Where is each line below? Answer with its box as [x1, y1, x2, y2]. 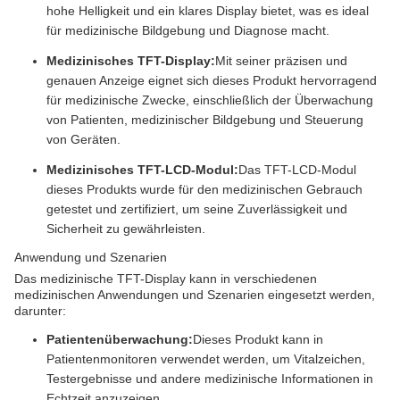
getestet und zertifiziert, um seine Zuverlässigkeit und [46, 202, 347, 216]
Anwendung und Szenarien [14, 250, 167, 264]
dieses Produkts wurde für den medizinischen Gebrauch [46, 182, 362, 196]
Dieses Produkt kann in [193, 332, 323, 346]
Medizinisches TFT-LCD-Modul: [46, 162, 238, 177]
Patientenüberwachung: [46, 332, 193, 346]
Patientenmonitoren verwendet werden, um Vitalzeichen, [46, 352, 365, 366]
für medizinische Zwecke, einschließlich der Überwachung [46, 93, 373, 107]
